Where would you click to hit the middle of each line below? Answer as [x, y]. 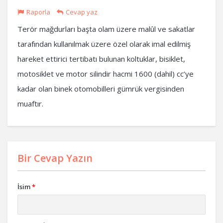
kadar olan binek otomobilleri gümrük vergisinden [101, 89]
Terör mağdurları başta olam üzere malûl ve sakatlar [106, 29]
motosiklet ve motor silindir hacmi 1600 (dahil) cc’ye [106, 74]
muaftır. [30, 104]
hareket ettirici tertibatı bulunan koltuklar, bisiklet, [101, 59]
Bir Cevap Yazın [55, 158]
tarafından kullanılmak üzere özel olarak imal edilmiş [104, 44]
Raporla [38, 12]
